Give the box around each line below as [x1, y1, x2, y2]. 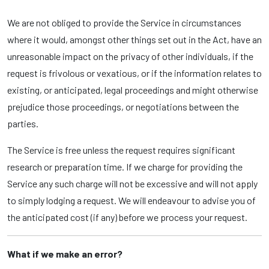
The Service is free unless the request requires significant [7, 144, 235, 156]
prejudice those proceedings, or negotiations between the [7, 101, 239, 112]
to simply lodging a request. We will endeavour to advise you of [7, 195, 256, 206]
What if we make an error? [7, 248, 122, 259]
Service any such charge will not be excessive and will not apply [7, 178, 258, 189]
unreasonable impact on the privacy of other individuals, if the [7, 50, 253, 62]
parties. [7, 118, 38, 129]
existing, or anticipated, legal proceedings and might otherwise [7, 84, 258, 95]
